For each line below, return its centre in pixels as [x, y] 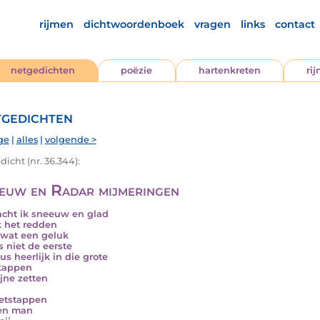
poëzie [137, 70]
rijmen [56, 24]
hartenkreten [229, 70]
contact [295, 24]
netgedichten [43, 70]
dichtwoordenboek [134, 24]
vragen [212, 24]
